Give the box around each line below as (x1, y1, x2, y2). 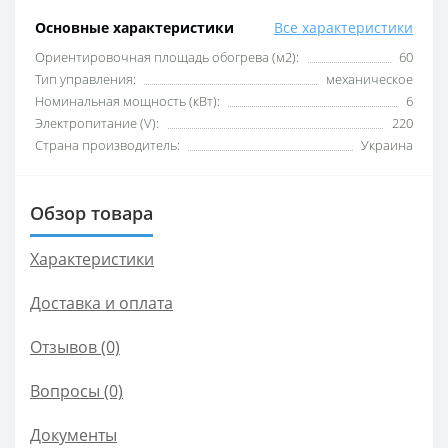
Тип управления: (35, 70, 136, 89)
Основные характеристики (35, 18, 234, 38)
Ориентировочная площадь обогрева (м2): (35, 48, 299, 67)
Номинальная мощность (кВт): (35, 92, 220, 111)
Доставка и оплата (30, 292, 173, 315)
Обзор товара (30, 201, 153, 226)
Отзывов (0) (30, 336, 120, 359)
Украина (361, 136, 413, 155)
